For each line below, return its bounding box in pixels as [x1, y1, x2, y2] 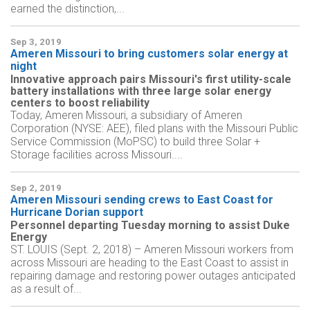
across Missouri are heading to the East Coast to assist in [10, 256, 289, 270]
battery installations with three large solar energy [10, 84, 271, 98]
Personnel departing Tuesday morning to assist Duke [10, 219, 290, 232]
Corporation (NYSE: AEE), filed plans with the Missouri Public [10, 122, 298, 136]
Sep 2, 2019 [10, 183, 62, 194]
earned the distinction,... [10, 2, 125, 16]
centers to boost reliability [10, 96, 149, 110]
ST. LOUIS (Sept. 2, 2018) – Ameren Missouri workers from [10, 243, 293, 257]
